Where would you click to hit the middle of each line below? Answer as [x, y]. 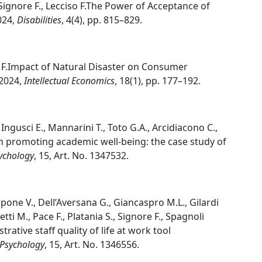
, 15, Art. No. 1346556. [92, 244]
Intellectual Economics [69, 81]
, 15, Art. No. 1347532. [81, 156]
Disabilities [39, 20]
